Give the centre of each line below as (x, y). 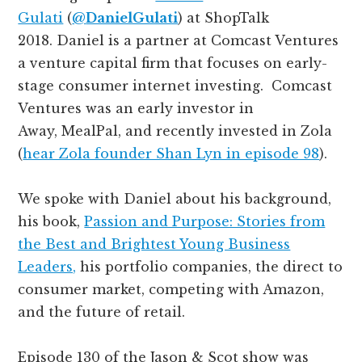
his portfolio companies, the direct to (210, 267)
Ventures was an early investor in (136, 109)
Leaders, (47, 267)
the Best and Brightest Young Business (154, 244)
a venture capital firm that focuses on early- (173, 63)
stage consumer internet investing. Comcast (175, 86)
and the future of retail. (102, 312)
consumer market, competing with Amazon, (171, 290)
